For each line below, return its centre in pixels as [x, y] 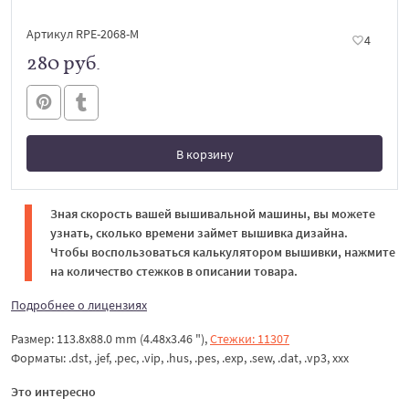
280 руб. [63, 62]
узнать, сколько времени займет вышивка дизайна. [199, 232]
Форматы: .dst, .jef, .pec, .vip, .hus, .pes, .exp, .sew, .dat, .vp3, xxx [180, 357]
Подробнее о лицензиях [79, 304]
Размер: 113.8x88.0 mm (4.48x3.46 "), [110, 338]
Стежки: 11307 [250, 338]
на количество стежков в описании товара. [174, 271]
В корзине [204, 190]
